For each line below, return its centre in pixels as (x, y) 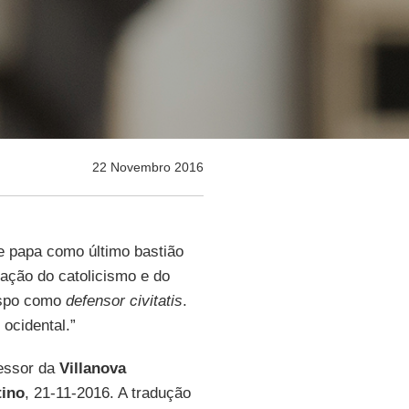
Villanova (92, 368)
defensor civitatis (124, 301)
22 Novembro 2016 (147, 167)
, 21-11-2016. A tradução (107, 393)
